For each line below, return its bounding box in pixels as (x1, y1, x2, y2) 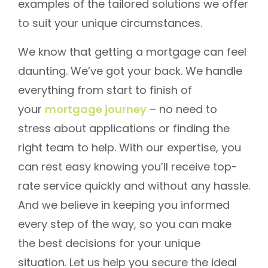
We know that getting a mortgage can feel (18, 44, 246, 60)
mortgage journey (45, 102, 147, 117)
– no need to (147, 102, 217, 117)
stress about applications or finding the (18, 121, 230, 136)
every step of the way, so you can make (18, 217, 232, 232)
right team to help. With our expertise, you (18, 140, 241, 156)
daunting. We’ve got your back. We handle (18, 63, 242, 79)
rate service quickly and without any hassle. (18, 178, 250, 194)
